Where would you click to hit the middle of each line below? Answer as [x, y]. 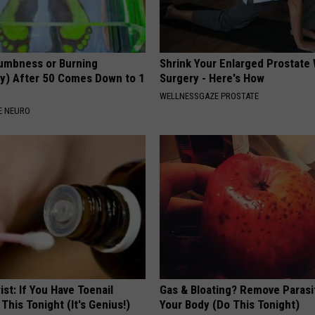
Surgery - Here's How [212, 78]
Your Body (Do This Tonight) [230, 305]
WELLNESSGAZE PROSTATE [210, 96]
